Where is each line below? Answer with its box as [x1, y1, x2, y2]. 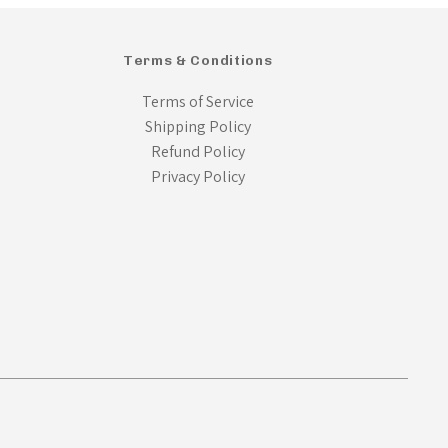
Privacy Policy [150, 166, 245, 188]
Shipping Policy [144, 116, 251, 138]
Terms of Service [141, 91, 254, 113]
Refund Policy [150, 141, 245, 163]
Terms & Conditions [122, 52, 273, 70]
